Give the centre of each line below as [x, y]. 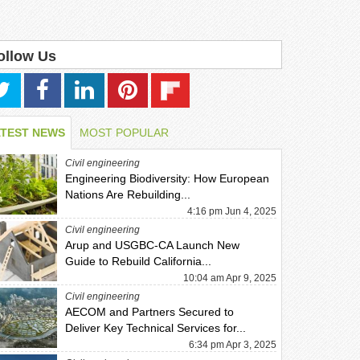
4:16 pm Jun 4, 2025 [231, 211]
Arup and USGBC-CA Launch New [153, 245]
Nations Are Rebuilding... [128, 194]
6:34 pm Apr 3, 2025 [232, 345]
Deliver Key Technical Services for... [156, 328]
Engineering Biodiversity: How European [168, 178]
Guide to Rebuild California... [139, 261]
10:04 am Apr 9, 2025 [229, 278]
